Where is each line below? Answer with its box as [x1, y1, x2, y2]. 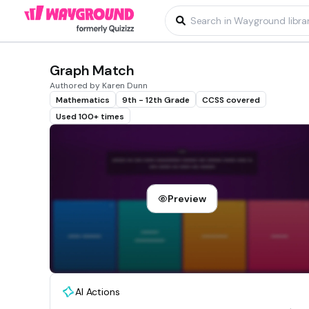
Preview [168, 192, 206, 206]
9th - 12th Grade [122, 94, 190, 106]
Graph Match [50, 61, 134, 79]
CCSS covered [202, 94, 260, 106]
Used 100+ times [56, 111, 124, 122]
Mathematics [56, 94, 110, 106]
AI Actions [75, 286, 120, 299]
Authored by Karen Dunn [50, 80, 148, 91]
